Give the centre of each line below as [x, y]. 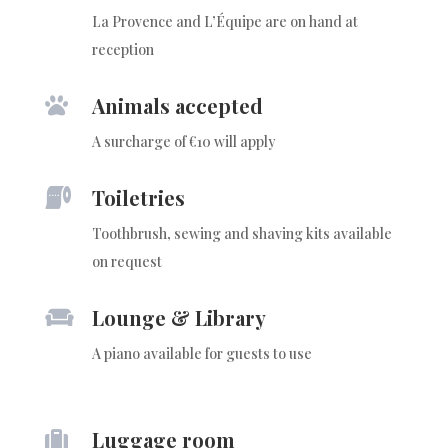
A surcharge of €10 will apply [183, 141]
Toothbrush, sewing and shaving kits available [241, 233]
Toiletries [138, 197]
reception [122, 49]
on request [126, 261]
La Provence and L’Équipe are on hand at [224, 21]
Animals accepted [177, 105]
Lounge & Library [178, 317]
